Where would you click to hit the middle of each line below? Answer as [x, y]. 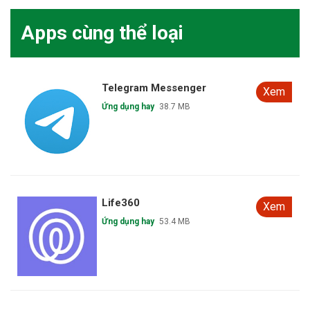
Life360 [121, 203]
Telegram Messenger [154, 88]
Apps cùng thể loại [102, 33]
